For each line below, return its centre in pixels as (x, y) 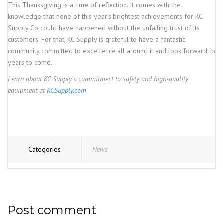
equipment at (26, 90)
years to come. (30, 62)
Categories (45, 149)
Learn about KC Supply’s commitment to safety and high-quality (98, 79)
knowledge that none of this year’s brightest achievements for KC (105, 16)
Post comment (52, 210)
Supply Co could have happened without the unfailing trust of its (104, 28)
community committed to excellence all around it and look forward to (111, 51)
